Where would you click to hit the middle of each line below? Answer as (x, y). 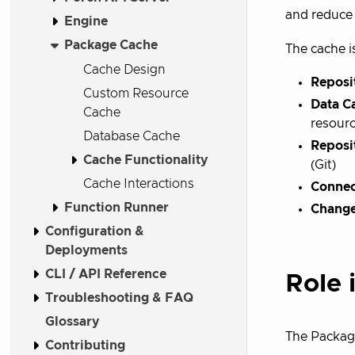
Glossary (72, 322)
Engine (86, 21)
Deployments (86, 251)
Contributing (85, 346)
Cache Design (124, 70)
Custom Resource (136, 94)
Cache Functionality (145, 160)
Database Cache (132, 137)
